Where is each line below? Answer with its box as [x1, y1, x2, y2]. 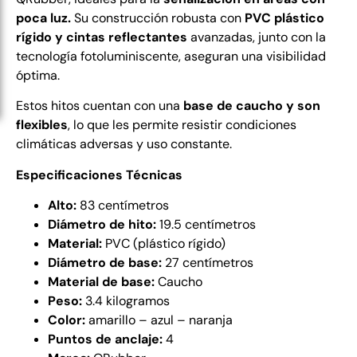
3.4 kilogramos [82, 292, 170, 310]
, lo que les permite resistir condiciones [68, 116, 296, 134]
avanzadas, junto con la [187, 29, 326, 45]
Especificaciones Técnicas [16, 166, 182, 183]
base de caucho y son [183, 97, 320, 115]
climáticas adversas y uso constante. [16, 135, 232, 153]
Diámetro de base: [48, 254, 162, 272]
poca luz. [16, 10, 71, 26]
